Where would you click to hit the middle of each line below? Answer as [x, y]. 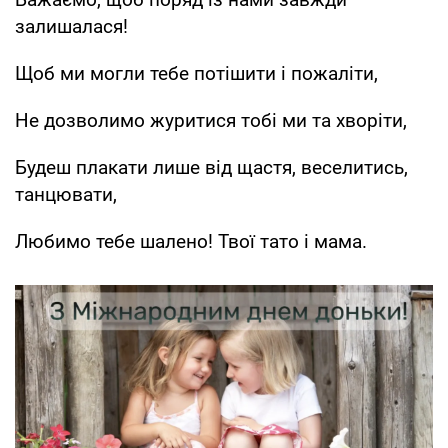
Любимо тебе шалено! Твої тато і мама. [191, 241]
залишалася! [71, 26]
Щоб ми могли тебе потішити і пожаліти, [196, 73]
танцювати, [66, 194]
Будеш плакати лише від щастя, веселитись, [211, 167]
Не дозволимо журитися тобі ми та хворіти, [211, 120]
